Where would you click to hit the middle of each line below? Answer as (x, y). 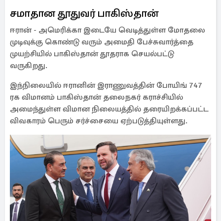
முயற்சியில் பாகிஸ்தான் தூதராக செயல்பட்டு (92, 54)
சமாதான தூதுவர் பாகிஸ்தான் (84, 13)
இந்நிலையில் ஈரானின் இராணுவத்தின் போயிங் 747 (106, 85)
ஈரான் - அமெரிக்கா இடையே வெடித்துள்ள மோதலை (108, 30)
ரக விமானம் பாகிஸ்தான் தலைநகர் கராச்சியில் (96, 97)
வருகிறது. (29, 66)
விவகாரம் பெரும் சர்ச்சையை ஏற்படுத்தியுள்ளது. (99, 121)
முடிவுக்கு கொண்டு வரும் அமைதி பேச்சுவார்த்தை (102, 42)
